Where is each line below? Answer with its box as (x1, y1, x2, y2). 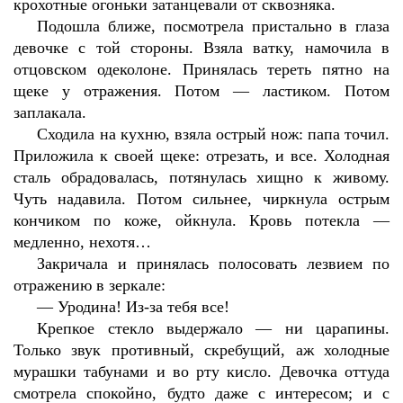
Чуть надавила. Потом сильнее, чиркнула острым (13, 190, 390, 208)
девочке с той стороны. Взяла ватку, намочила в (13, 39, 390, 57)
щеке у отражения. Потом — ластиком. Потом (13, 82, 390, 100)
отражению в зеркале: (13, 276, 166, 294)
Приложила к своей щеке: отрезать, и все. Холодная (13, 147, 390, 165)
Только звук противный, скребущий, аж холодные (13, 341, 390, 359)
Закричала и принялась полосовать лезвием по (37, 255, 390, 273)
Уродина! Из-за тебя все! (58, 298, 230, 316)
